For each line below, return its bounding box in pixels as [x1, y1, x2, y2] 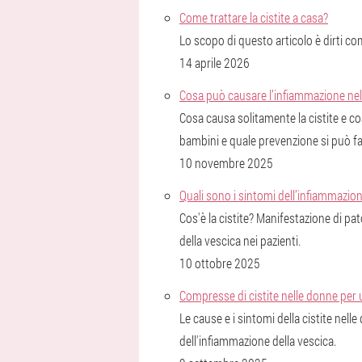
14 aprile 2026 [179, 54, 250, 71]
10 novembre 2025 [179, 154, 273, 171]
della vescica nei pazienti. [179, 232, 301, 249]
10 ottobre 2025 [179, 255, 260, 271]
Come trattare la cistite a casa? [179, 9, 328, 26]
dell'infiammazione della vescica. [179, 332, 336, 349]
